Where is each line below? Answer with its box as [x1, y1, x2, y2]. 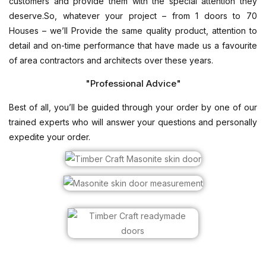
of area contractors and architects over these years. [9, 55, 213, 65]
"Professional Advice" [85, 78, 181, 89]
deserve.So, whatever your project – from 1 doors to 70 [9, 11, 257, 21]
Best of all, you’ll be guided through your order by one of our [9, 102, 257, 112]
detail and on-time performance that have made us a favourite [9, 40, 257, 50]
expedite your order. [9, 132, 90, 142]
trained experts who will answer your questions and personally [9, 117, 257, 127]
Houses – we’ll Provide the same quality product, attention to [9, 26, 257, 36]
